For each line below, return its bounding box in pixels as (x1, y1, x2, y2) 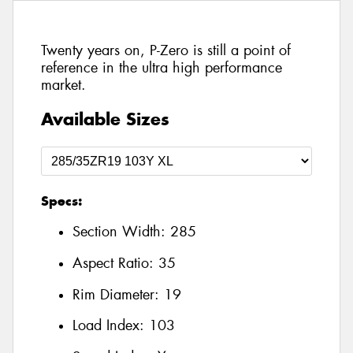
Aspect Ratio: (72, 254, 158, 273)
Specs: (41, 191, 82, 210)
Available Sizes (41, 107, 169, 130)
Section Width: (72, 222, 170, 242)
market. (41, 76, 86, 95)
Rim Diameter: (72, 284, 164, 304)
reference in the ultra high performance (41, 58, 282, 78)
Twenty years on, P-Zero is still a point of (41, 41, 291, 61)
